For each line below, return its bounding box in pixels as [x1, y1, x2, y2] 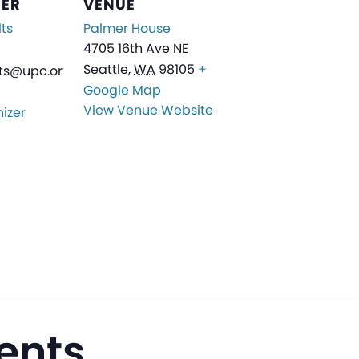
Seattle [83, 59, 128, 79]
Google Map [83, 80, 161, 99]
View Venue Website [83, 100, 213, 119]
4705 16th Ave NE [83, 38, 188, 58]
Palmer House [83, 18, 171, 38]
